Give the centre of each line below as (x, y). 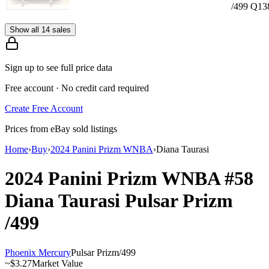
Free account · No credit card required (77, 88)
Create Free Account (44, 108)
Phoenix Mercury (38, 252)
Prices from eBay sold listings (61, 128)
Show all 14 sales (40, 29)
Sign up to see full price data (59, 67)
